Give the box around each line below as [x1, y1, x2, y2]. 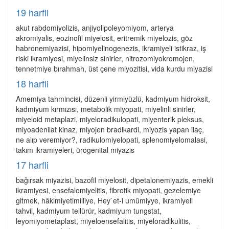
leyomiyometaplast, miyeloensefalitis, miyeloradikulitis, [16, 216, 191, 226]
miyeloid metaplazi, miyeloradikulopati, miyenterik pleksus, [16, 114, 204, 124]
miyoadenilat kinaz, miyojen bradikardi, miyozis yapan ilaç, [16, 124, 204, 134]
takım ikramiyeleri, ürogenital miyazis [16, 145, 134, 155]
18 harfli [16, 77, 49, 90]
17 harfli [16, 158, 49, 171]
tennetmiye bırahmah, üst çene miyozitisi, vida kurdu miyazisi [16, 63, 213, 74]
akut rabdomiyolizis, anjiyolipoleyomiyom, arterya [16, 22, 174, 33]
